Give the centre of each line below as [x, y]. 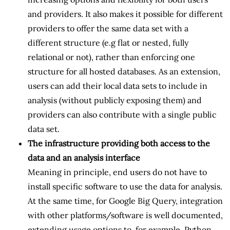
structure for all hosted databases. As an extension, [124, 71]
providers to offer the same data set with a [108, 28]
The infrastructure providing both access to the [119, 143]
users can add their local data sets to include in [118, 85]
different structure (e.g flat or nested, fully [108, 42]
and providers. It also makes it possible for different [125, 14]
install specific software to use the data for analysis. [125, 186]
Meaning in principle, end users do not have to [117, 172]
